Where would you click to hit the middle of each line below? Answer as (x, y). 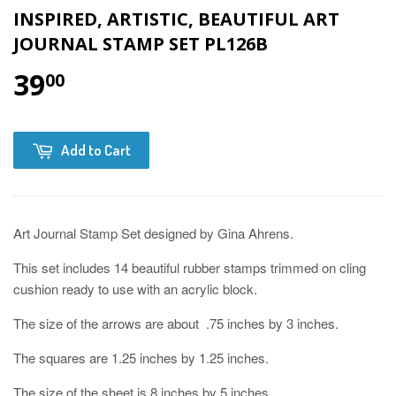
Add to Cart (96, 149)
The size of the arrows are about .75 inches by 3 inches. (176, 323)
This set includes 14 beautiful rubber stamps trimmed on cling (190, 267)
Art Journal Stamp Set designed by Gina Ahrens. (153, 232)
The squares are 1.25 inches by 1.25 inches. (141, 357)
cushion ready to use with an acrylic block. (135, 288)
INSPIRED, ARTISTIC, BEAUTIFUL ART (176, 19)
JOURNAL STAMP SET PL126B (141, 43)
